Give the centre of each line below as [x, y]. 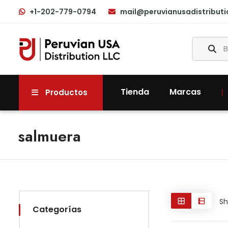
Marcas [185, 92]
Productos [66, 92]
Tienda [135, 92]
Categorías [57, 209]
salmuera [49, 136]
